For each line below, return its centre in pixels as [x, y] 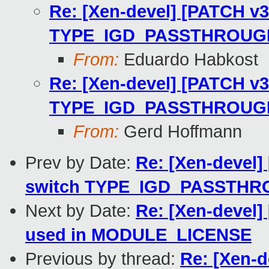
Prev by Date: [80, 163]
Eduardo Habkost [189, 59]
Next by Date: [80, 211]
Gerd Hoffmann [180, 131]
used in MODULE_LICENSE [138, 235]
